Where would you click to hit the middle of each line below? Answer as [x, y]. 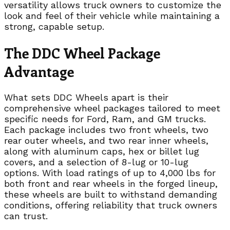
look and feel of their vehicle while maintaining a [112, 16]
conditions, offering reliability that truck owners [111, 205]
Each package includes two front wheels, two [106, 130]
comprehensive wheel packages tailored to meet [112, 108]
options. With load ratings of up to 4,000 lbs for [110, 173]
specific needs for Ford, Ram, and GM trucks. [105, 119]
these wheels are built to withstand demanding [111, 195]
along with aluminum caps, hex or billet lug [102, 151]
